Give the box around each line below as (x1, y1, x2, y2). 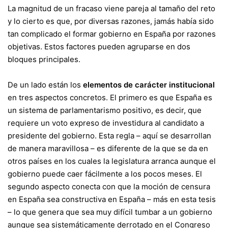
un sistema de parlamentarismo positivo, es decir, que (8, 105, 202, 115)
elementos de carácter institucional (83, 80, 215, 90)
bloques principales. (8, 54, 80, 64)
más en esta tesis (153, 194, 216, 204)
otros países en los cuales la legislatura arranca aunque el (8, 156, 216, 166)
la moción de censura (133, 182, 210, 191)
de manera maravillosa (8, 144, 89, 153)
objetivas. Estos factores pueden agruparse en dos (8, 42, 190, 51)
